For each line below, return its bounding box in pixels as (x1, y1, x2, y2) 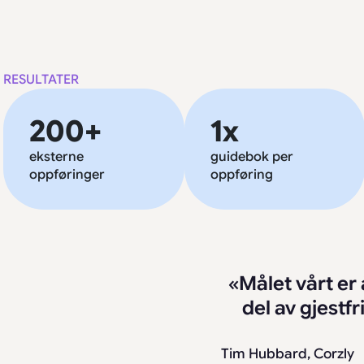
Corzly (314, 345, 354, 362)
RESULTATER (3, 71, 79, 88)
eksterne (29, 149, 84, 165)
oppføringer (29, 167, 105, 183)
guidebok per (210, 149, 293, 165)
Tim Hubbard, (221, 345, 314, 362)
